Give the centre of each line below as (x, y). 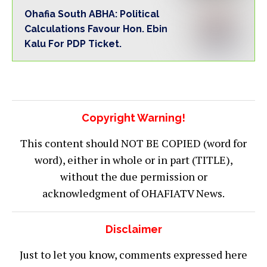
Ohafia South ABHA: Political (92, 14)
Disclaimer (133, 229)
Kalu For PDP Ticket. (73, 44)
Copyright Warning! (133, 117)
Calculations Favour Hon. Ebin (96, 29)
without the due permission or (133, 176)
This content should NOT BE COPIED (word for (133, 143)
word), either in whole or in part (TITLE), (133, 159)
